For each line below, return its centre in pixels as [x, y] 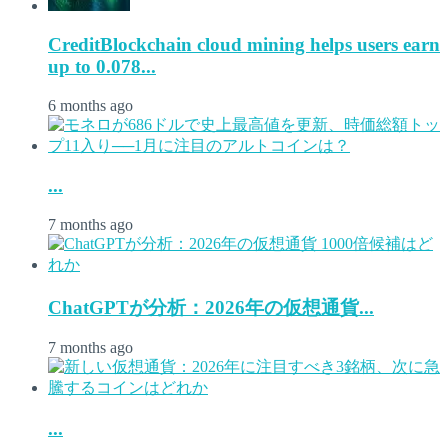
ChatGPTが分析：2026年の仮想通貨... [211, 307]
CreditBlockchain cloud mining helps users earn [244, 44]
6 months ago [90, 105]
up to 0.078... [102, 66]
